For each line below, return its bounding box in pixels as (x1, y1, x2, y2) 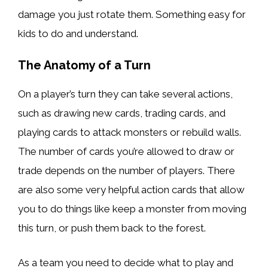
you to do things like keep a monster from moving (18, 203, 246, 215)
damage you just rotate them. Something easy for (18, 8, 246, 20)
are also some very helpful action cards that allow (18, 184, 245, 196)
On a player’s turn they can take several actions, (18, 88, 233, 100)
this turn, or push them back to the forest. (18, 222, 206, 234)
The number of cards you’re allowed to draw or (18, 145, 234, 158)
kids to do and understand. (18, 27, 138, 39)
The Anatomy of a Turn (18, 58, 151, 73)
